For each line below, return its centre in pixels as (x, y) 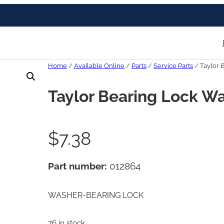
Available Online (99, 66)
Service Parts (173, 66)
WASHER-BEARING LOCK (96, 195)
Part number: (79, 166)
